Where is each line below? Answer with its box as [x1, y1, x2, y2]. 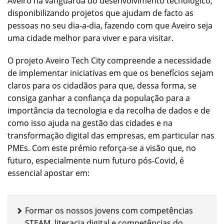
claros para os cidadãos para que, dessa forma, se [7, 80, 196, 91]
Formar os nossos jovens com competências [25, 205, 193, 216]
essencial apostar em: [7, 167, 89, 179]
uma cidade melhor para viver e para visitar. [7, 32, 173, 43]
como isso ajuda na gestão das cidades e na [7, 117, 172, 129]
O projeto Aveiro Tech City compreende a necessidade [7, 55, 211, 66]
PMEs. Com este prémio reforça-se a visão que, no [7, 142, 196, 154]
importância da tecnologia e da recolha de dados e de [7, 105, 210, 116]
